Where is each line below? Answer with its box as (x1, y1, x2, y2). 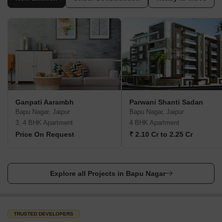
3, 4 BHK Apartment (15, 119, 73, 126)
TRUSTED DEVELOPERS (14, 211, 73, 217)
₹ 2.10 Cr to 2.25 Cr (129, 130, 193, 138)
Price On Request (15, 130, 74, 138)
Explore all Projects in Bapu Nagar (50, 169, 166, 177)
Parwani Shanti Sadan (129, 98, 203, 106)
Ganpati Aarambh (15, 98, 74, 106)
